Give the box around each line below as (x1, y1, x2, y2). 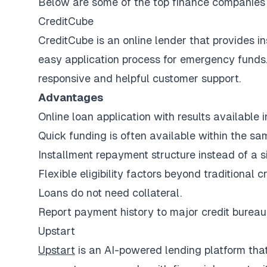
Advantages (38, 91, 103, 104)
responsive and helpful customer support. (38, 72, 241, 85)
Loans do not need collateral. (38, 187, 182, 199)
